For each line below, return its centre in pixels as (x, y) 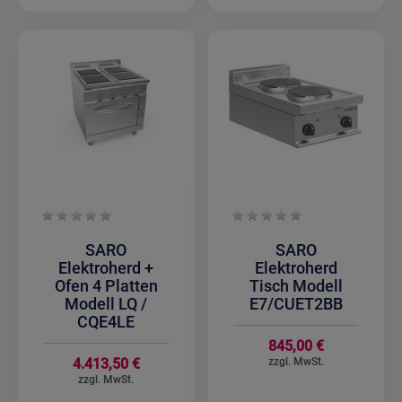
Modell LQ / (106, 304)
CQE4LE (106, 322)
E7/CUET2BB (296, 304)
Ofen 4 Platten (106, 286)
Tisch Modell (296, 286)
